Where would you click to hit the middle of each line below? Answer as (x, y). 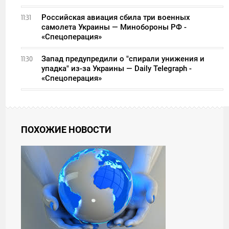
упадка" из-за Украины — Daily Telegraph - (117, 68)
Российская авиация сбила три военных (116, 17)
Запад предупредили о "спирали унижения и (123, 59)
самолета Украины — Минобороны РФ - (114, 27)
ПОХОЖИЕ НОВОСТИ (66, 129)
